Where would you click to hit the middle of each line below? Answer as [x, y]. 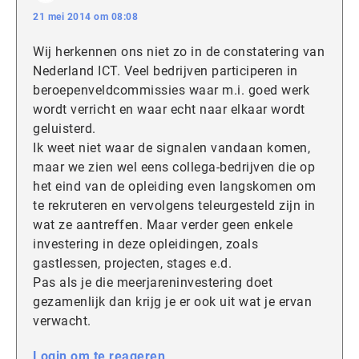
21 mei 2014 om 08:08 [85, 16]
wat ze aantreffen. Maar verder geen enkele [163, 224]
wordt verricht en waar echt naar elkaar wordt [169, 109]
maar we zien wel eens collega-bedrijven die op [174, 167]
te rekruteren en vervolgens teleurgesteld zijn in [174, 205]
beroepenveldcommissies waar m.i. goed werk [171, 90]
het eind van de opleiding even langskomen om [174, 186]
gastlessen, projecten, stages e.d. [132, 263]
